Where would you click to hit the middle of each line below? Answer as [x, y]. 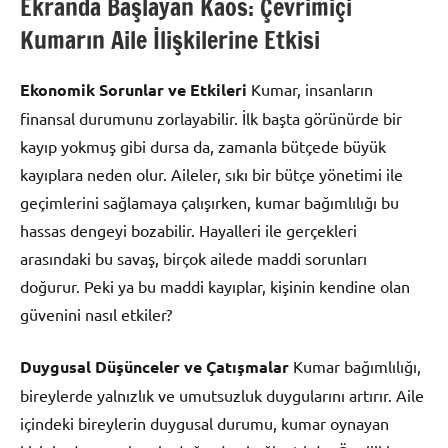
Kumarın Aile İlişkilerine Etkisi [170, 40]
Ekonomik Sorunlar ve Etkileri [133, 90]
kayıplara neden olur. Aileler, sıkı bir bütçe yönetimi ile [211, 174]
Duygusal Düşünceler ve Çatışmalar [154, 367]
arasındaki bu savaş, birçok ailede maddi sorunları [193, 258]
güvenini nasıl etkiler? [96, 314]
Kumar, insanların [310, 89]
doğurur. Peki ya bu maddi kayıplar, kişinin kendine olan [215, 286]
